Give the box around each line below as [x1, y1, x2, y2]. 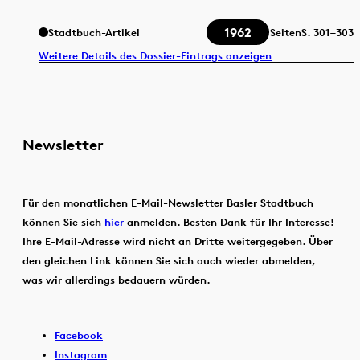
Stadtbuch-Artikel [48, 26, 140, 39]
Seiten [270, 26, 301, 39]
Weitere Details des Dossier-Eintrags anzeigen [39, 48, 272, 62]
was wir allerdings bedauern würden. [22, 272, 211, 286]
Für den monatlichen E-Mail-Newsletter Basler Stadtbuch [22, 195, 313, 209]
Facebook [55, 328, 103, 342]
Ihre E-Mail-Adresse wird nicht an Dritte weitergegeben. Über [22, 234, 333, 247]
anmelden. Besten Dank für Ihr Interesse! [124, 215, 334, 228]
